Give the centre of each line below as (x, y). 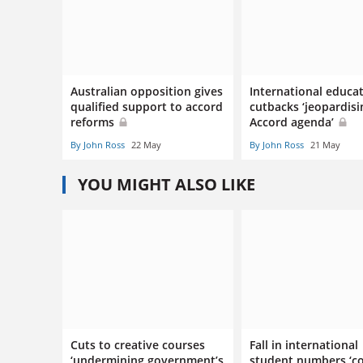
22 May (146, 145)
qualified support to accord (147, 107)
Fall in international (304, 344)
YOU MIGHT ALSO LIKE (167, 185)
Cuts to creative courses (138, 344)
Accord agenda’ (294, 122)
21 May (326, 145)
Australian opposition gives (147, 92)
